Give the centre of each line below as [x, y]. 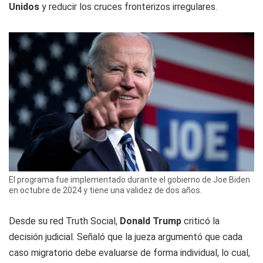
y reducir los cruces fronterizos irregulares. [128, 7]
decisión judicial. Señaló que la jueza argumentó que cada [126, 237]
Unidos [24, 7]
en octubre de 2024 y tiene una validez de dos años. [105, 190]
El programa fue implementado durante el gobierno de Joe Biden [129, 179]
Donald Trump [151, 221]
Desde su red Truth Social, [64, 221]
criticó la [200, 221]
